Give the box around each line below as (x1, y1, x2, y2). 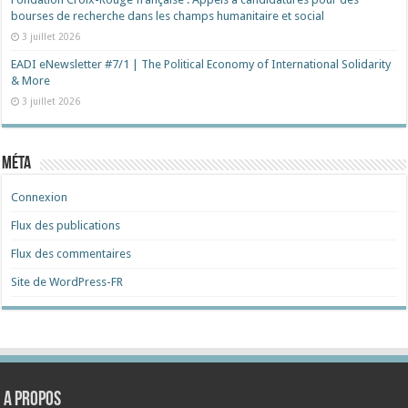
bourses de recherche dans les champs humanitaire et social (11, 9, 325, 23)
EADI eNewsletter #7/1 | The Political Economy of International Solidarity (11, 57, 392, 71)
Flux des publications (11, 219, 121, 232)
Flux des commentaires (11, 247, 132, 260)
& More (11, 74, 51, 87)
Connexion (11, 190, 68, 204)
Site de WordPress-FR (11, 275, 124, 289)
